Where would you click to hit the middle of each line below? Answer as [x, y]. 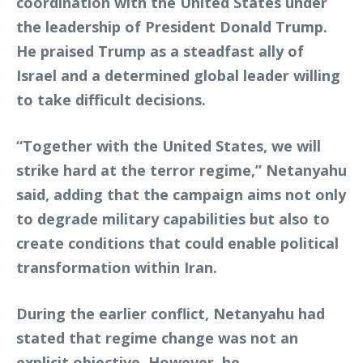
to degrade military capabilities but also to [173, 219]
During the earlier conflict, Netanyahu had [171, 314]
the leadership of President [118, 27]
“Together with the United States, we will [169, 146]
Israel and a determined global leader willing [178, 75]
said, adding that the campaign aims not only [181, 194]
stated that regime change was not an [157, 338]
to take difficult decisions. [111, 100]
